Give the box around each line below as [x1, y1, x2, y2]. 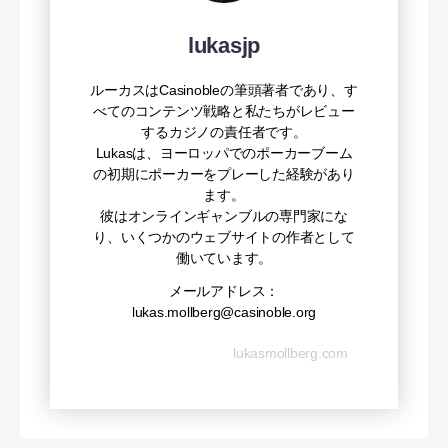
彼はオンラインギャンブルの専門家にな [100, 207, 348, 224]
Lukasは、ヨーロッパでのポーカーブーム [95, 144, 353, 161]
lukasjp [187, 32, 261, 58]
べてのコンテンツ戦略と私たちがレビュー [93, 102, 355, 119]
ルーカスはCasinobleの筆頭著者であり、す [90, 81, 358, 98]
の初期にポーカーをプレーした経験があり [93, 165, 355, 182]
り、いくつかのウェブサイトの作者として [93, 228, 355, 245]
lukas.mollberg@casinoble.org [131, 303, 317, 320]
